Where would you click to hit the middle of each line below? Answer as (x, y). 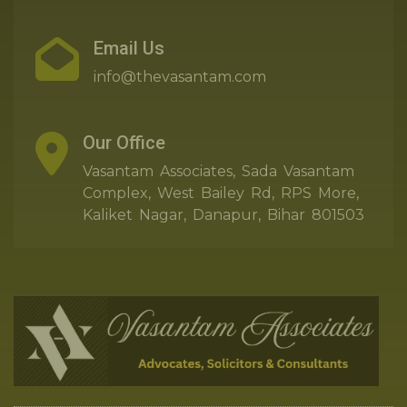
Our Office (124, 142)
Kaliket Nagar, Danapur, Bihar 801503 (223, 214)
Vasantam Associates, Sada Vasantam (218, 171)
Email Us (129, 48)
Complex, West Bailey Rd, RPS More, (221, 193)
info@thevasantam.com (180, 76)
